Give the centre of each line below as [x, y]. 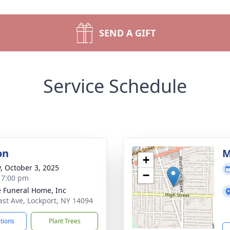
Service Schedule [115, 86]
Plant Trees [64, 221]
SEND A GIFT [127, 33]
